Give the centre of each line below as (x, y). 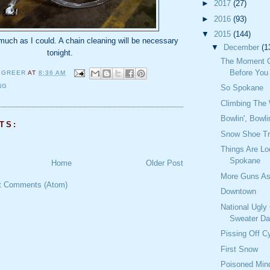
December (242, 48)
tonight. (60, 52)
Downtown (239, 192)
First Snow (240, 249)
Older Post (165, 163)
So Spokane (242, 88)
